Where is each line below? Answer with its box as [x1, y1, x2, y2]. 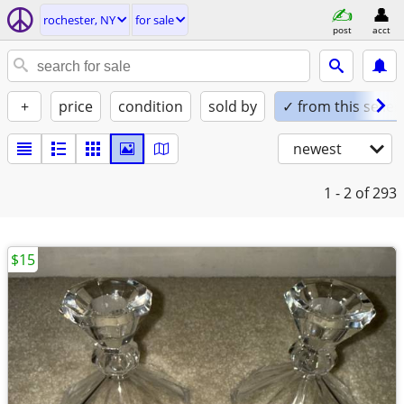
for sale [135, 12, 174, 28]
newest [293, 139, 342, 159]
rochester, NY [43, 12, 115, 28]
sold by [208, 96, 257, 116]
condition [118, 96, 183, 116]
